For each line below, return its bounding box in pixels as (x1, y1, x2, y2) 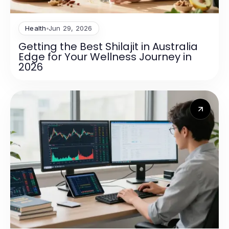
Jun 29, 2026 (48, 24, 93, 33)
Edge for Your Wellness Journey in (18, 50, 192, 64)
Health (25, 24, 47, 33)
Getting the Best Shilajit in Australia (18, 39, 198, 54)
